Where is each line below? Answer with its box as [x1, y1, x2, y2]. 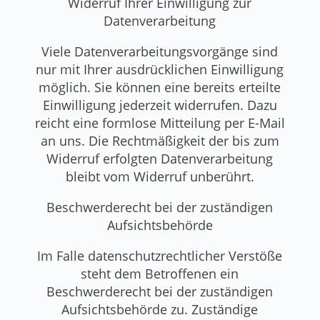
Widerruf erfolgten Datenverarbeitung [46, 149, 274, 167]
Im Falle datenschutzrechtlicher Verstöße [37, 246, 283, 264]
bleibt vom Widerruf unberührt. [65, 167, 254, 185]
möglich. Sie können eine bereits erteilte [39, 78, 281, 96]
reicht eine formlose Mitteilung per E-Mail [34, 114, 285, 131]
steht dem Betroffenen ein [81, 264, 239, 282]
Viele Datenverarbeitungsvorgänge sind [41, 42, 279, 60]
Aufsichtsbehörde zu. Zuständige [61, 300, 259, 318]
